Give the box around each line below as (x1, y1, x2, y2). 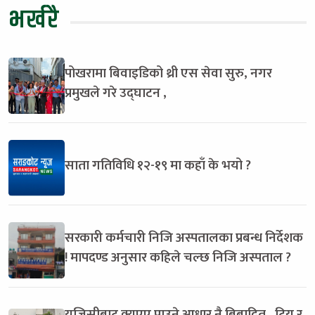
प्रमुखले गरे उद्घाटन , (65, 81, 167, 104)
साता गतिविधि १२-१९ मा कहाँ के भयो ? (65, 153, 251, 176)
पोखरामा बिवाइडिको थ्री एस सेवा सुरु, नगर (65, 61, 272, 84)
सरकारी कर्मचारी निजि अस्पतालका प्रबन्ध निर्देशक (65, 226, 303, 249)
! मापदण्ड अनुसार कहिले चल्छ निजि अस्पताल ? (65, 245, 291, 269)
